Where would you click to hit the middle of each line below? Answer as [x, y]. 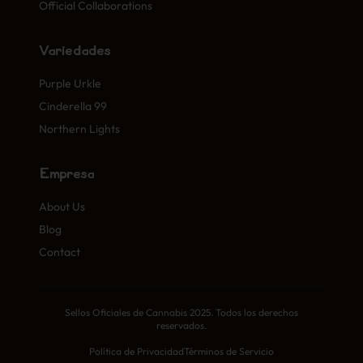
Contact [60, 252]
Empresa [67, 174]
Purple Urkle [70, 83]
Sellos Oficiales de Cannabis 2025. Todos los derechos [181, 312]
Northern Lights [79, 129]
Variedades [75, 51]
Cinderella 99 [73, 106]
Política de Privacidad [137, 351]
